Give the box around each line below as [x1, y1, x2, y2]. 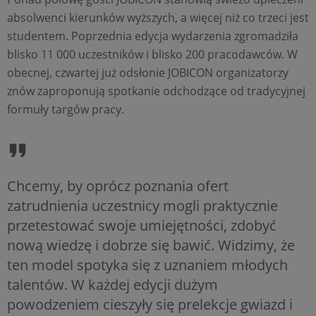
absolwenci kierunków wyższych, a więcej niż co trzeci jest [7, 9, 309, 25]
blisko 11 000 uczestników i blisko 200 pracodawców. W [7, 46, 298, 62]
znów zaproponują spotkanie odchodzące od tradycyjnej [7, 83, 305, 99]
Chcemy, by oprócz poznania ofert [7, 176, 229, 195]
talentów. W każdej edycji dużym [7, 274, 218, 294]
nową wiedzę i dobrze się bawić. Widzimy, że [7, 235, 295, 255]
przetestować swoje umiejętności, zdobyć [7, 215, 276, 235]
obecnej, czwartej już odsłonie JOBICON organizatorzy [7, 64, 288, 80]
